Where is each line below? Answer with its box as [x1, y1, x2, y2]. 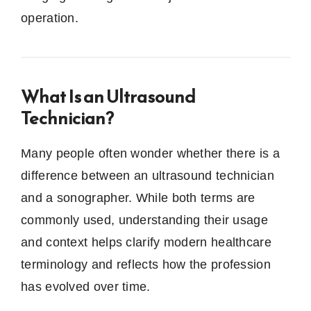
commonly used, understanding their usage [21, 213, 268, 228]
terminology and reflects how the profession [21, 258, 271, 272]
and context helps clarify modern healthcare [21, 235, 271, 250]
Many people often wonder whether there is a [21, 146, 280, 161]
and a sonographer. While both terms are [21, 191, 255, 205]
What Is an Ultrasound [21, 83, 196, 110]
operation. [21, 11, 79, 26]
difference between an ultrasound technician [21, 169, 274, 183]
